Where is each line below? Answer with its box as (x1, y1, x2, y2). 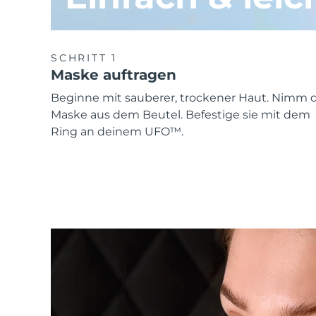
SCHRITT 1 (51, 51, 118, 64)
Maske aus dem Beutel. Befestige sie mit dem (51, 108, 310, 122)
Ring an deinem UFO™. (51, 125, 183, 139)
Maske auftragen (51, 66, 176, 83)
